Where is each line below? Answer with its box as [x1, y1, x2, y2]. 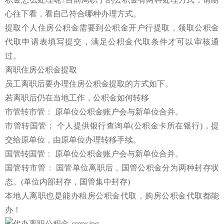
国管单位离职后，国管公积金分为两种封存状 [56, 163, 219, 172]
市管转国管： [5, 121, 55, 130]
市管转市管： [5, 107, 53, 116]
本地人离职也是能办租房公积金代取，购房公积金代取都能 [5, 191, 219, 200]
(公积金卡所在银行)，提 [131, 121, 219, 130]
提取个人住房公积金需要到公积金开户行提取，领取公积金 [5, 23, 219, 32]
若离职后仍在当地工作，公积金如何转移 [5, 93, 149, 102]
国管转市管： [5, 163, 54, 172]
